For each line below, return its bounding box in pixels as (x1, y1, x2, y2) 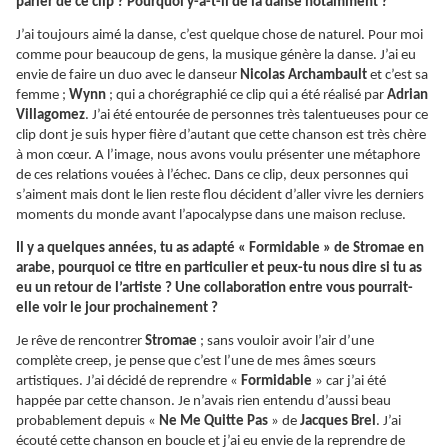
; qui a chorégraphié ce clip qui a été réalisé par (106, 88, 387, 104)
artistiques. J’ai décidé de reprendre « (16, 374, 238, 390)
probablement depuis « (16, 414, 159, 430)
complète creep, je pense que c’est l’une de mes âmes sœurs (16, 354, 376, 370)
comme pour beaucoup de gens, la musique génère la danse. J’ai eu (16, 48, 416, 64)
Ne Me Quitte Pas (159, 414, 271, 430)
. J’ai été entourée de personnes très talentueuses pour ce (85, 108, 428, 124)
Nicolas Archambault (240, 68, 370, 84)
